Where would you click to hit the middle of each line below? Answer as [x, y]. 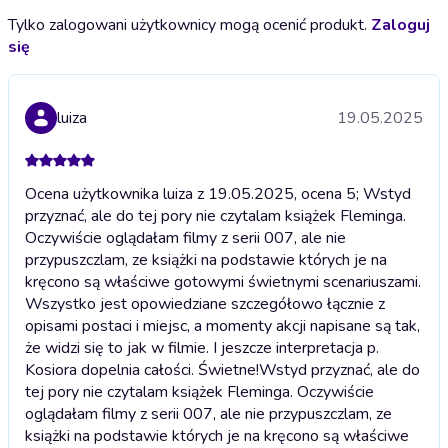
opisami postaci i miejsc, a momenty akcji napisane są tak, [222, 325]
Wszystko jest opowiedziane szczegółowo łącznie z [205, 303]
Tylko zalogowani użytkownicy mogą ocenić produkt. [189, 24]
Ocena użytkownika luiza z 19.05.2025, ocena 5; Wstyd [218, 193]
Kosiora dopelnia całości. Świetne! [142, 369]
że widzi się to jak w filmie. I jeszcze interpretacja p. [202, 347]
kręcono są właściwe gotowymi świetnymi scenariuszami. [223, 281]
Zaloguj [400, 24]
